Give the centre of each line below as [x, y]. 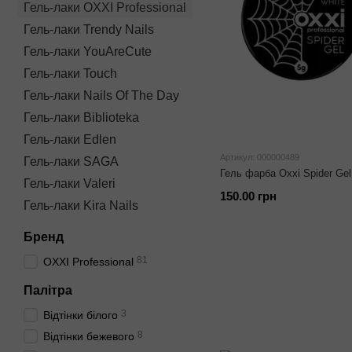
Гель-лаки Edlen [70, 139]
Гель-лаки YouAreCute [88, 51]
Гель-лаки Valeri [70, 183]
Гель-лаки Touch [70, 73]
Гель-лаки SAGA [71, 161]
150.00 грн [248, 196]
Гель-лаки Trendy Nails [89, 29]
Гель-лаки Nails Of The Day [101, 95]
